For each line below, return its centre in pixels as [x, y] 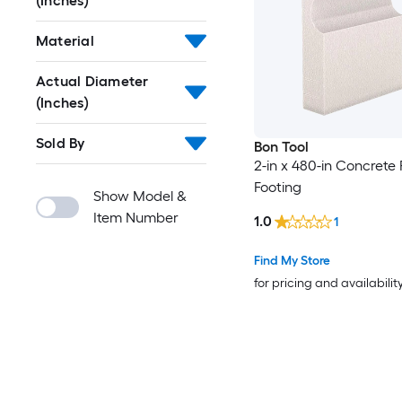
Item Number [136, 218]
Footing [277, 188]
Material [65, 41]
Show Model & [140, 196]
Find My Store [292, 261]
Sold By [61, 143]
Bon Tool [281, 147]
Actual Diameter [92, 81]
